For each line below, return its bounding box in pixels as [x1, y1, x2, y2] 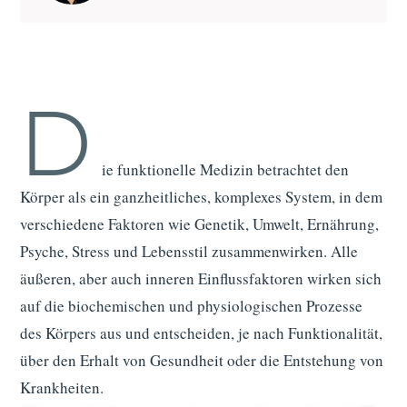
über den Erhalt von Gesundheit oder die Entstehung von [19, 350, 383, 372]
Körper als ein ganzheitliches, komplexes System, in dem [19, 186, 382, 208]
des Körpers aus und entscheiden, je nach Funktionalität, [19, 323, 382, 344]
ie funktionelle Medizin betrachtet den [101, 159, 349, 181]
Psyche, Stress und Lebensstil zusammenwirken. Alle [19, 241, 358, 263]
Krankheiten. [19, 377, 104, 399]
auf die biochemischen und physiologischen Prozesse [19, 295, 362, 317]
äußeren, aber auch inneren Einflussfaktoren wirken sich [19, 268, 382, 290]
